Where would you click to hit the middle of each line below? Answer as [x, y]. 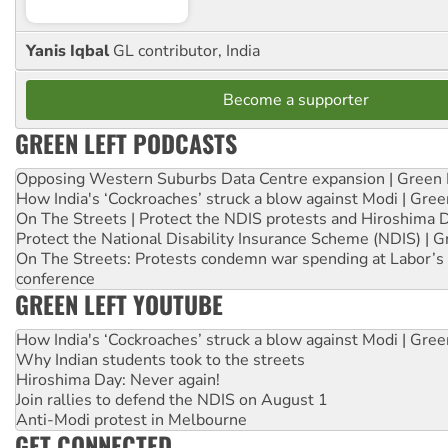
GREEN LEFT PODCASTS [126, 143]
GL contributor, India [186, 51]
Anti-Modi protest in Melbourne [131, 420]
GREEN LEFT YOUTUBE [119, 304]
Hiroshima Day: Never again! [118, 380]
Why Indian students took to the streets [160, 360]
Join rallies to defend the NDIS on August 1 [172, 400]
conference [55, 279]
